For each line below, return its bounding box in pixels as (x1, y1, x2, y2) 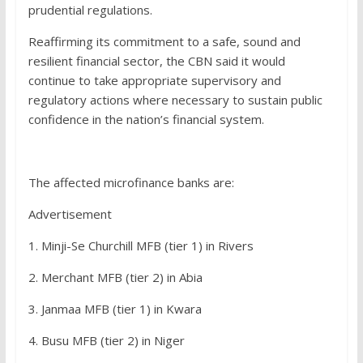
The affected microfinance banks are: (28, 174, 234, 191)
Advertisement (28, 206, 112, 223)
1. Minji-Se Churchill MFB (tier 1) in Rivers (28, 237, 254, 254)
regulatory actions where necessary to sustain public (28, 92, 322, 109)
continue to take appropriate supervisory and (28, 72, 281, 89)
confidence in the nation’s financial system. (28, 111, 264, 128)
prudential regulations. (28, 2, 152, 19)
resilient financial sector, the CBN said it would (28, 53, 285, 70)
